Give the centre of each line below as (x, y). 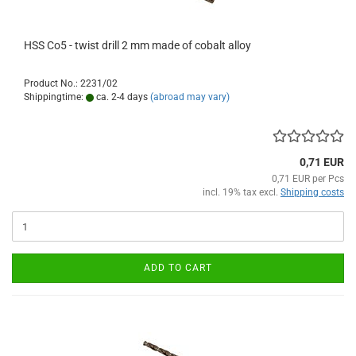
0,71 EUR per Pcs (308, 179)
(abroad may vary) (190, 97)
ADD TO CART (178, 268)
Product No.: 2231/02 (71, 84)
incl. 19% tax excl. (242, 193)
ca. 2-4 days (121, 97)
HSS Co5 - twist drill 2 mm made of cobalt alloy (137, 46)
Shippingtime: (55, 97)
